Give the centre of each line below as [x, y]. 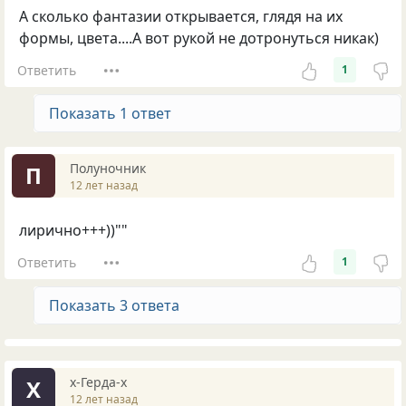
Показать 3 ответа [114, 306]
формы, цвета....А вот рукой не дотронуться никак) [199, 39]
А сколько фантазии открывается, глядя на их [181, 17]
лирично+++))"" [73, 231]
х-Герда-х [98, 382]
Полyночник [108, 168]
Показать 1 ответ [110, 114]
